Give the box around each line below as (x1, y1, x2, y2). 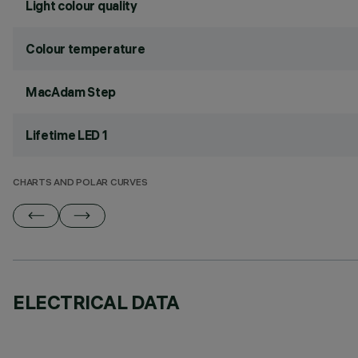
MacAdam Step (26, 84, 117, 100)
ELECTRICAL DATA (13, 290, 180, 314)
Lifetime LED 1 (26, 127, 108, 143)
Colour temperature (26, 41, 145, 57)
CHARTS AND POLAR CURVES (13, 178, 148, 189)
